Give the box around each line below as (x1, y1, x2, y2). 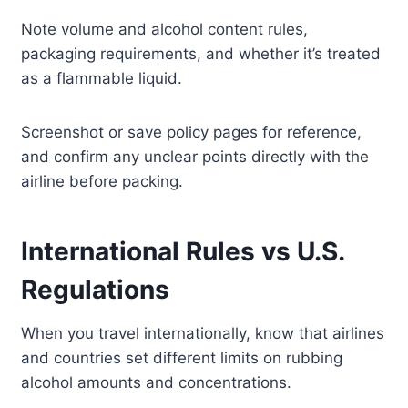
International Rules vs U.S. (21, 236, 345, 268)
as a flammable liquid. (21, 69, 183, 88)
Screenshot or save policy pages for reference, (21, 123, 362, 142)
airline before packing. (21, 172, 184, 191)
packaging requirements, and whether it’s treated (21, 45, 382, 64)
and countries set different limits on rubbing (21, 349, 343, 368)
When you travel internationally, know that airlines (21, 324, 385, 343)
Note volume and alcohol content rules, (21, 20, 309, 39)
